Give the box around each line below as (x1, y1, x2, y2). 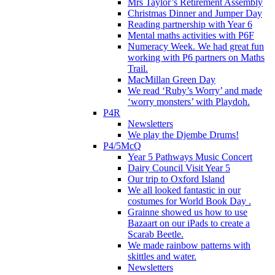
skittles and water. (128, 250, 196, 261)
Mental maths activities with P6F (128, 29, 254, 41)
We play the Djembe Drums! (128, 129, 239, 140)
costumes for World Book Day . (128, 195, 251, 206)
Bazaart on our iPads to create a (128, 217, 250, 228)
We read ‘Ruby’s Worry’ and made (128, 85, 262, 96)
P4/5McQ (103, 140, 141, 151)
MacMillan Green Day (128, 74, 215, 85)
